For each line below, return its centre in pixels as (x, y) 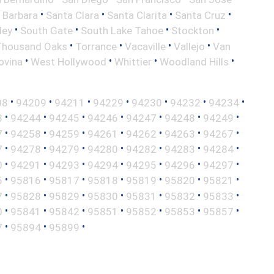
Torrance (96, 46)
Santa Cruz (200, 15)
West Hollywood (68, 61)
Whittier (133, 61)
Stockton (193, 30)
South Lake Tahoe (122, 30)
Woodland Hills (194, 61)
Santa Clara (72, 15)
